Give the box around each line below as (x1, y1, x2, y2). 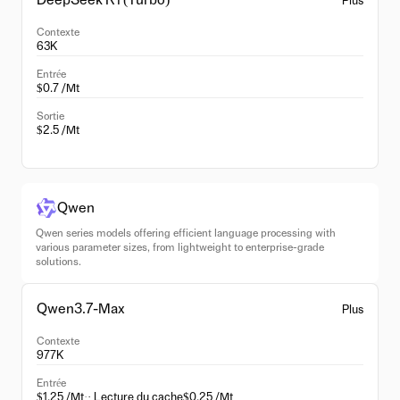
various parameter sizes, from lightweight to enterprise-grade (36, 242, 324, 253)
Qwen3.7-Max (37, 302, 125, 316)
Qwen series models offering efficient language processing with (36, 228, 336, 238)
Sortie (37, 111, 64, 121)
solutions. (36, 256, 81, 267)
